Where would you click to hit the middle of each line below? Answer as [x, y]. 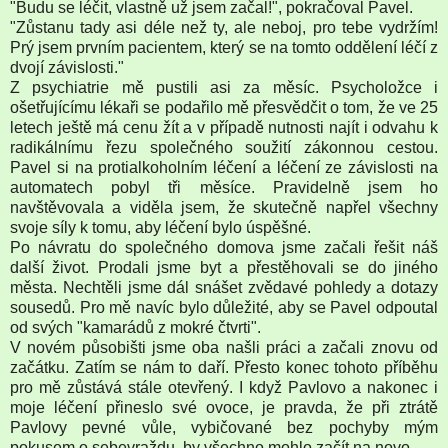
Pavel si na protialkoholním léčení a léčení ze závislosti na [224, 167]
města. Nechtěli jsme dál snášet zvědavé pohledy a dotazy [224, 287]
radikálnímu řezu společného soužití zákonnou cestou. [224, 147]
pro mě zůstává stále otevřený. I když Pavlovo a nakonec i [224, 387]
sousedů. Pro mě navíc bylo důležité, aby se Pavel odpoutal [224, 307]
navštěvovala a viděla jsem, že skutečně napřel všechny [224, 207]
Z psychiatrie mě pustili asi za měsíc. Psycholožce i [224, 87]
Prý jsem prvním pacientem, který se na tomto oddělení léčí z [224, 47]
